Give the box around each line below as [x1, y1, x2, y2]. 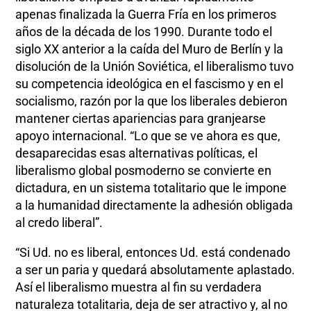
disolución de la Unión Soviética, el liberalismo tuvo [15, 58, 294, 74]
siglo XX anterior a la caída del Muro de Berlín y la [15, 41, 284, 56]
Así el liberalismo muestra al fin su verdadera [15, 279, 262, 294]
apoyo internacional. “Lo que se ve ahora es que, [15, 128, 281, 143]
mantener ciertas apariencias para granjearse [15, 110, 267, 126]
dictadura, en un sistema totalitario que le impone [15, 180, 287, 195]
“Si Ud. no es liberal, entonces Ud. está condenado [15, 244, 291, 260]
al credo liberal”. [15, 215, 103, 230]
